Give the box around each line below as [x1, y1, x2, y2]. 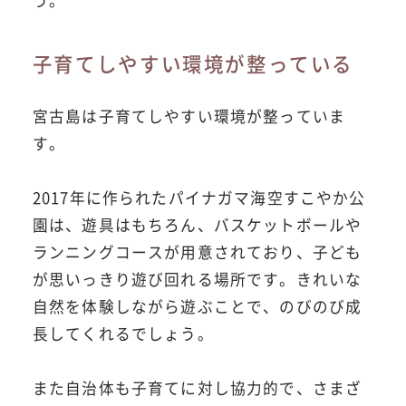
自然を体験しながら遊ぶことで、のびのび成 [32, 295, 362, 317]
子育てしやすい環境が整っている [32, 48, 354, 77]
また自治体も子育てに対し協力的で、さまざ [32, 376, 362, 399]
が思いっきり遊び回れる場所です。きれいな [32, 267, 362, 290]
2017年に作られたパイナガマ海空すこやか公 [32, 186, 366, 208]
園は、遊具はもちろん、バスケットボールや [32, 213, 362, 236]
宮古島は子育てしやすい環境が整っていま [32, 104, 346, 127]
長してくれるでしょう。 [32, 322, 214, 344]
